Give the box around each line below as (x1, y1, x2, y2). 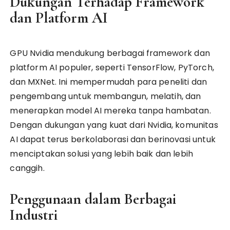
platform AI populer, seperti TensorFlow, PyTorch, (10, 62, 214, 73)
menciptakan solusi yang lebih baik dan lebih (10, 148, 194, 160)
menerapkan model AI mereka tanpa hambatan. (10, 105, 211, 117)
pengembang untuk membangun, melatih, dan (10, 90, 201, 102)
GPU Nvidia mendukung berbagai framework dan (10, 47, 210, 59)
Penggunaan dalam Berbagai (10, 190, 177, 208)
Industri (10, 206, 58, 224)
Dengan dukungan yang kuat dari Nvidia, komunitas (10, 119, 218, 131)
